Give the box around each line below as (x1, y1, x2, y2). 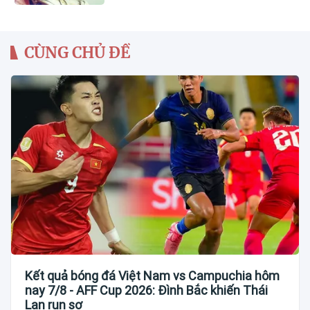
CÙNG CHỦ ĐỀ (24, 42, 130, 62)
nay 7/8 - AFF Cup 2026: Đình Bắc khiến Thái (25, 283, 268, 298)
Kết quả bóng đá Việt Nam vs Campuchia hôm (25, 268, 280, 284)
